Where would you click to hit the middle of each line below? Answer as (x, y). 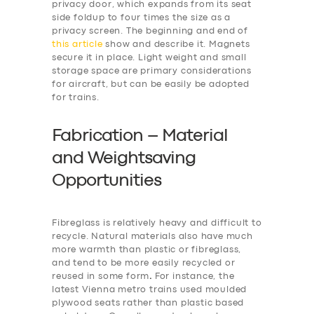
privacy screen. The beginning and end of (150, 32)
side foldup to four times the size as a (142, 18)
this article (77, 45)
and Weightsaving (124, 159)
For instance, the (194, 276)
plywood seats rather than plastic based (148, 303)
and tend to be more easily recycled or (144, 263)
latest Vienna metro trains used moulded (150, 289)
